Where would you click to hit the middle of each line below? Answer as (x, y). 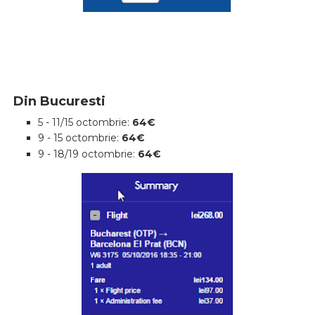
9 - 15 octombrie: (79, 138)
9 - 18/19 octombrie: (88, 154)
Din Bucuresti (59, 101)
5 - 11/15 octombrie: (85, 122)
